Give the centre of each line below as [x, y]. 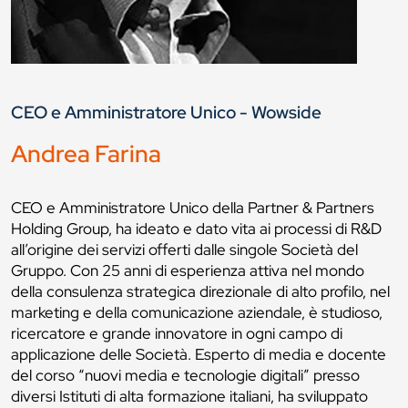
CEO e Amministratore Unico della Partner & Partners [193, 208]
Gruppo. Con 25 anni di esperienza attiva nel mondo [188, 271]
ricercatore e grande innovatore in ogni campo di [177, 334]
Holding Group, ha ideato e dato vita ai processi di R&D [196, 229]
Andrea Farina [86, 154]
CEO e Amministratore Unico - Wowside [166, 112]
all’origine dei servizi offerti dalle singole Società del [184, 250]
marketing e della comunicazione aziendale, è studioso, [197, 313]
